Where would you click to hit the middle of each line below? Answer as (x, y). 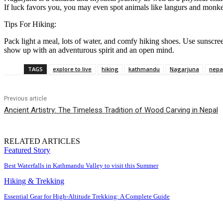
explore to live (72, 69)
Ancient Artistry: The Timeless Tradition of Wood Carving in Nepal (111, 110)
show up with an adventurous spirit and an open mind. (89, 50)
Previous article (25, 99)
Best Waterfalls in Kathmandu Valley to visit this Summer (81, 166)
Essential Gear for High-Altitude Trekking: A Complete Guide (87, 197)
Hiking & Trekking (34, 181)
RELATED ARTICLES (42, 141)
